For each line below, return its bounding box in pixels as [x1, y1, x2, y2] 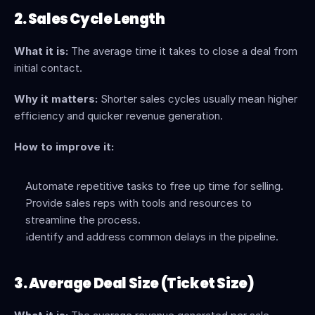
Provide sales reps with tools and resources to [25, 196, 252, 210]
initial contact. [14, 61, 82, 75]
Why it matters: [14, 92, 98, 105]
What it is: [14, 44, 68, 58]
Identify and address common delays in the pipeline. [25, 230, 278, 243]
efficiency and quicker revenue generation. [14, 109, 223, 122]
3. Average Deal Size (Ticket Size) [14, 274, 255, 293]
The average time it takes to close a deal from [68, 44, 297, 58]
